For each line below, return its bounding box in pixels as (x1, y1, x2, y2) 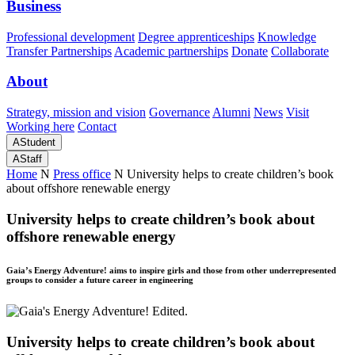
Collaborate (271, 44, 329, 58)
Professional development (6, 29, 135, 44)
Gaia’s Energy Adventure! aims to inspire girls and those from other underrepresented (6, 265, 336, 275)
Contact (78, 120, 116, 134)
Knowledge (258, 29, 316, 44)
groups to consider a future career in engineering (6, 274, 193, 284)
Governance (149, 105, 210, 120)
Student (20, 136, 55, 149)
